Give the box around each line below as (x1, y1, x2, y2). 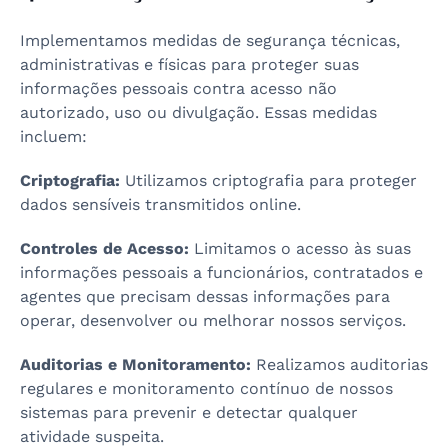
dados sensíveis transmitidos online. (20, 195, 301, 214)
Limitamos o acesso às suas (189, 239, 411, 258)
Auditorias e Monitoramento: (20, 355, 251, 374)
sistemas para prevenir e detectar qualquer (20, 403, 358, 422)
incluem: (20, 127, 87, 146)
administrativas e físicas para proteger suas (20, 55, 359, 74)
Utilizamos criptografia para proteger (120, 171, 417, 190)
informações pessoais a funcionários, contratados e (20, 263, 423, 282)
